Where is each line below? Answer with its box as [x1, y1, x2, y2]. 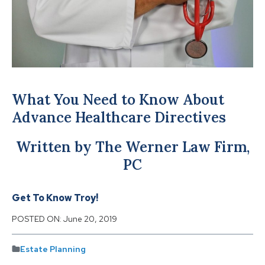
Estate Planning [20, 243, 86, 254]
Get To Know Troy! [12, 192, 98, 205]
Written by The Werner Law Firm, [15, 138, 250, 157]
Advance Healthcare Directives [12, 108, 226, 127]
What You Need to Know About [12, 91, 224, 109]
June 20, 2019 [63, 214, 117, 225]
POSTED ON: [12, 214, 63, 225]
